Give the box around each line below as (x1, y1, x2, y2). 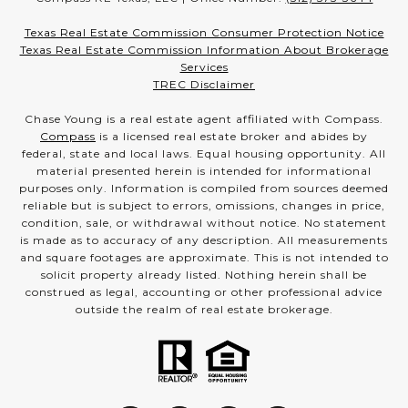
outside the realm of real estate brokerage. (75, 302, 333, 316)
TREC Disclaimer (153, 77, 255, 91)
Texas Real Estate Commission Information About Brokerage (19, 43, 389, 56)
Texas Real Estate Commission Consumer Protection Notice (24, 25, 384, 39)
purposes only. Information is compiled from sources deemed (19, 181, 389, 195)
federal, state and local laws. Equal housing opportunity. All (22, 147, 386, 160)
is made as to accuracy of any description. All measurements (20, 233, 388, 247)
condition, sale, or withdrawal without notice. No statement (21, 216, 387, 229)
